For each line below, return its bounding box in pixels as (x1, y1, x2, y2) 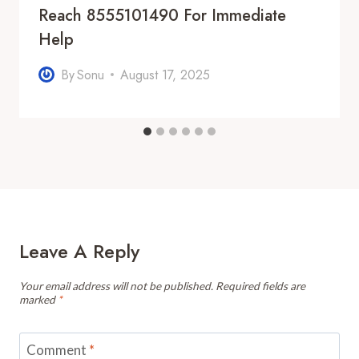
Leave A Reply (19, 236, 139, 265)
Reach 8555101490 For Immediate (38, 3, 286, 27)
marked (19, 292, 58, 306)
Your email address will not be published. (19, 279, 213, 292)
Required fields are (216, 279, 305, 292)
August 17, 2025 (120, 65, 211, 84)
